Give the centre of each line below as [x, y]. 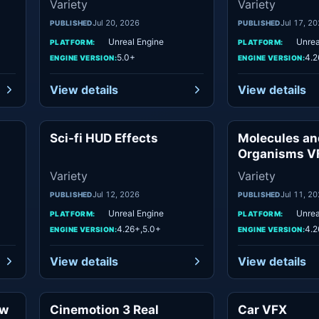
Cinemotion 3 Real [104, 310]
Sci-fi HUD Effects [104, 138]
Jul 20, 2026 [116, 23]
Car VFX [262, 310]
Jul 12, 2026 [116, 194]
